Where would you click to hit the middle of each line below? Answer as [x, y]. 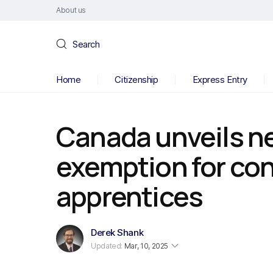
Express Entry [220, 80]
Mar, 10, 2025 [146, 246]
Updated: [107, 246]
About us [71, 10]
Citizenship [136, 80]
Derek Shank [117, 232]
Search [86, 44]
